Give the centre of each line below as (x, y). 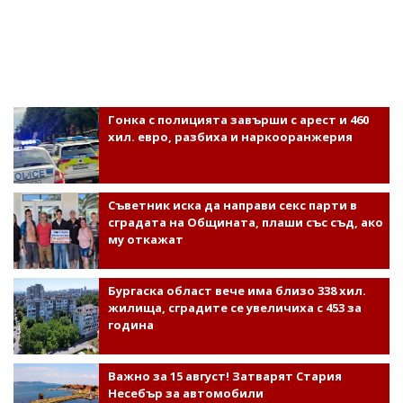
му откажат (145, 239)
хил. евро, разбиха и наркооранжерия (230, 136)
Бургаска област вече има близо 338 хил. (237, 290)
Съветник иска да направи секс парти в (232, 205)
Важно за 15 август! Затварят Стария (224, 376)
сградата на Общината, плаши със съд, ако (245, 222)
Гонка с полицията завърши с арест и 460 (238, 119)
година (130, 324)
